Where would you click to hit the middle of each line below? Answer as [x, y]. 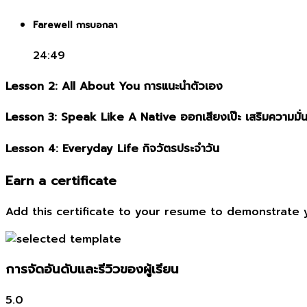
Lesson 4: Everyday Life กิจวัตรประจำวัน [112, 148]
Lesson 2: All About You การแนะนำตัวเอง [114, 87]
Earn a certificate [61, 181]
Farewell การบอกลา [75, 25]
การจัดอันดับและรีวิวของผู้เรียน [92, 270]
